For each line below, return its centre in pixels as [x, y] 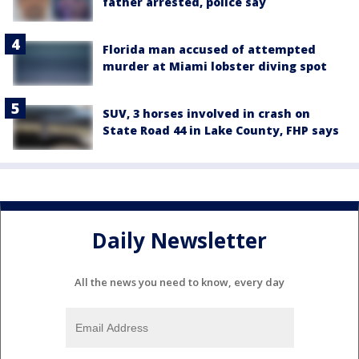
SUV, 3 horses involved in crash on [206, 113]
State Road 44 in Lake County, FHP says [221, 130]
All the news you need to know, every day [179, 282]
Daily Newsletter [179, 241]
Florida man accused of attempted [209, 50]
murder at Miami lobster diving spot [215, 67]
